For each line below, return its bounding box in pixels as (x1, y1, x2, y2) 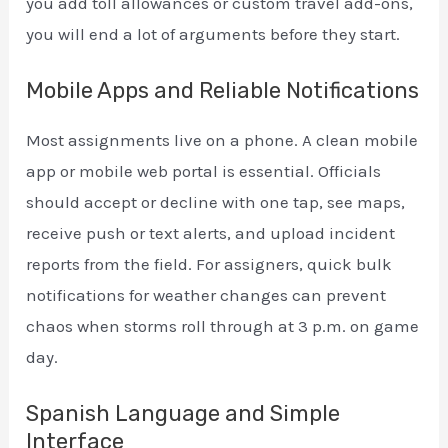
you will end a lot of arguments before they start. (26, 23, 401, 44)
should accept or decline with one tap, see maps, (26, 192, 406, 213)
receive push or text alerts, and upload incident (26, 223, 396, 244)
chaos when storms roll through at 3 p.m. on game (26, 316, 420, 337)
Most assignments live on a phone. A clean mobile (26, 130, 419, 151)
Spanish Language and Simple (26, 400, 341, 428)
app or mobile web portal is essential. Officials (26, 161, 382, 182)
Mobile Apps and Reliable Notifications (26, 77, 420, 105)
